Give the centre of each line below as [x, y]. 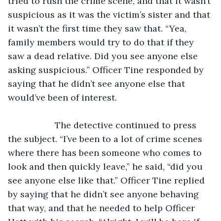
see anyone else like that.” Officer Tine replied [108, 180]
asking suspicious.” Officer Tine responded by [107, 70]
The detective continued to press [36, 125]
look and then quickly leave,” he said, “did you [107, 166]
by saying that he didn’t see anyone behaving [105, 194]
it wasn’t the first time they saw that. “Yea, [98, 28]
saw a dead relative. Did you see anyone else [104, 56]
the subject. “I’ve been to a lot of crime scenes [106, 139]
